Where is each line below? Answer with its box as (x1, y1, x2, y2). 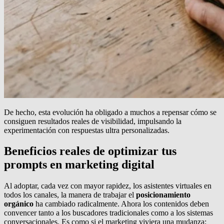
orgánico (4, 199, 33, 208)
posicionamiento (136, 190, 190, 199)
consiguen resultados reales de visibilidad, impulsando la (4, 116, 181, 125)
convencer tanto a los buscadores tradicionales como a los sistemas (4, 208, 213, 217)
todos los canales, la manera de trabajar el (4, 190, 136, 199)
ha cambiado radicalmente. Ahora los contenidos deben (33, 199, 209, 208)
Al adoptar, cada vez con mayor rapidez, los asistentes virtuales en (4, 181, 211, 190)
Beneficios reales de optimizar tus (4, 144, 176, 158)
